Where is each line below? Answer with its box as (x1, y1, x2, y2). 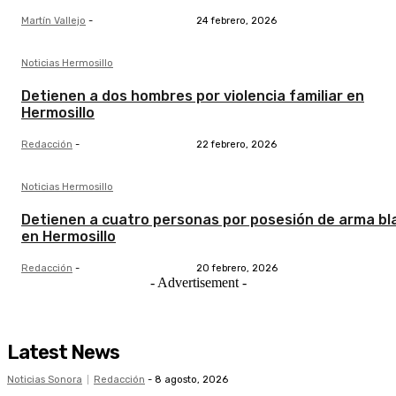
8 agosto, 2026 (155, 374, 228, 386)
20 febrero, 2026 (195, 263, 278, 275)
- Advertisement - (149, 275, 247, 291)
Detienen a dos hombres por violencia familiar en (21, 88, 364, 105)
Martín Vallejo (21, 15, 86, 27)
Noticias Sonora (7, 374, 82, 386)
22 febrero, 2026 (195, 139, 277, 151)
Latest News (7, 340, 119, 365)
